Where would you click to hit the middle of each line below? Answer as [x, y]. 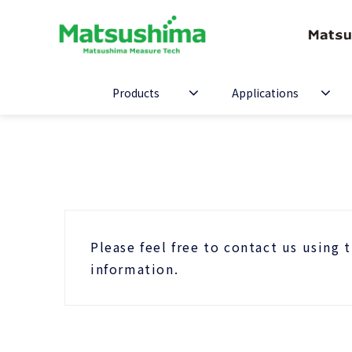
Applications [265, 93]
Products [136, 93]
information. [135, 269]
